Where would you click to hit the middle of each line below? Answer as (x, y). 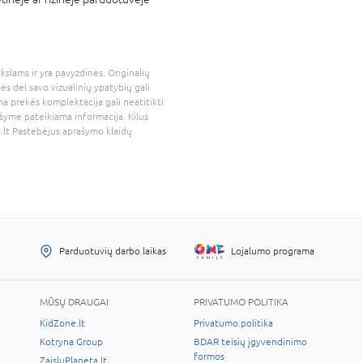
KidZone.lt (62, 323)
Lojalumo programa (273, 251)
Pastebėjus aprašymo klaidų (71, 131)
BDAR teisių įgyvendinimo (250, 342)
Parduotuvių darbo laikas (113, 251)
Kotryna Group (71, 342)
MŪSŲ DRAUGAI (74, 302)
